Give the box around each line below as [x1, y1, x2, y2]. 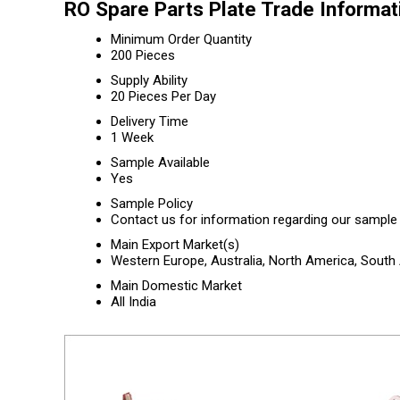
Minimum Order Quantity [111, 31, 252, 47]
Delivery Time [111, 113, 188, 129]
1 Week [111, 129, 154, 146]
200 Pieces [111, 47, 175, 63]
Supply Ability [111, 72, 187, 88]
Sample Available [111, 154, 210, 171]
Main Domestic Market [111, 278, 242, 294]
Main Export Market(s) [111, 237, 239, 253]
